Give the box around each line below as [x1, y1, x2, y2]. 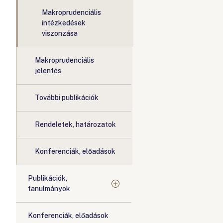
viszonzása [42, 29, 78, 37]
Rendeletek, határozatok [35, 120, 116, 128]
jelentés [35, 67, 61, 75]
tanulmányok [28, 185, 70, 193]
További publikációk [35, 94, 99, 102]
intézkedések [42, 19, 86, 27]
